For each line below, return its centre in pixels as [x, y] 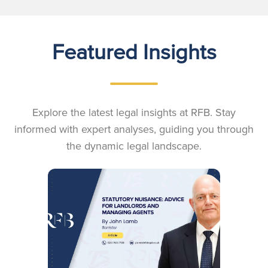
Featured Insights [134, 51]
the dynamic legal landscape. [134, 146]
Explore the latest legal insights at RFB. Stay [134, 112]
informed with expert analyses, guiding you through [134, 129]
